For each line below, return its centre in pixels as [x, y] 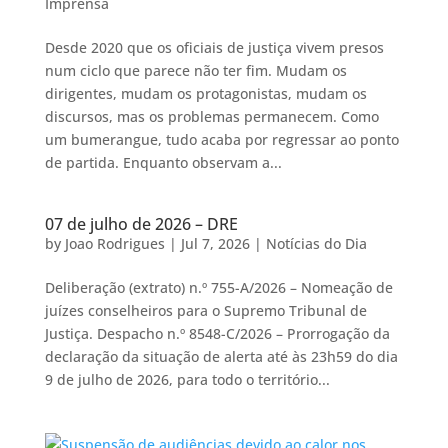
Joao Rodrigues [114, 243]
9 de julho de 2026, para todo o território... [187, 379]
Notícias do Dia [316, 243]
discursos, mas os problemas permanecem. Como [211, 116]
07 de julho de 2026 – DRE [141, 224]
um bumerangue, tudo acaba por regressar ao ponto [221, 139]
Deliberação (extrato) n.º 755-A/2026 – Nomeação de [218, 287]
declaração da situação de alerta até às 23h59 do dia [221, 356]
